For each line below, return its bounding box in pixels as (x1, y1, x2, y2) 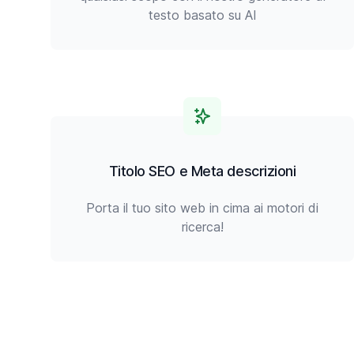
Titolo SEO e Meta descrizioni (108, 163, 296, 179)
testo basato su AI (148, 7, 257, 23)
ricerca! (181, 219, 224, 235)
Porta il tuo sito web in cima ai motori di (86, 200, 318, 216)
